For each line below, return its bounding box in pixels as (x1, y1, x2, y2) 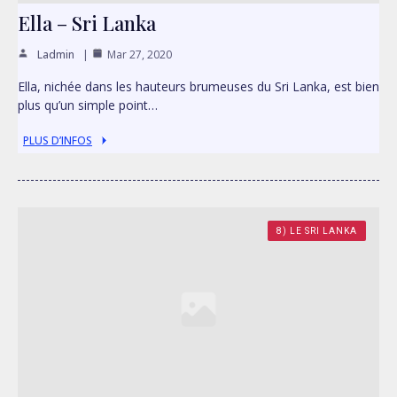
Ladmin (37, 47, 74, 63)
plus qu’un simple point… (18, 97, 158, 114)
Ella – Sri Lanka (18, 10, 156, 37)
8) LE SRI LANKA (276, 226, 357, 237)
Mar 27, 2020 (107, 47, 172, 63)
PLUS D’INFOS (23, 133, 92, 149)
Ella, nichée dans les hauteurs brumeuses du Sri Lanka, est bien (18, 78, 379, 96)
